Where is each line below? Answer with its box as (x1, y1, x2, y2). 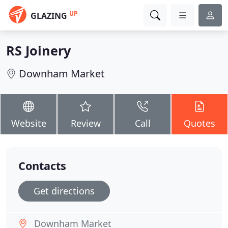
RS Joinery (6, 42, 71, 59)
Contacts (18, 158, 66, 173)
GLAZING (31, 10, 67, 21)
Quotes (184, 117, 215, 129)
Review (70, 117, 101, 129)
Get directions (34, 185, 95, 197)
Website (11, 117, 46, 129)
